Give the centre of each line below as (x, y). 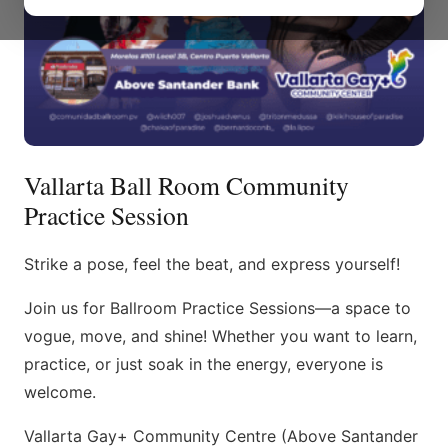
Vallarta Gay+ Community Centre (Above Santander (221, 436)
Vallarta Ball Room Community (186, 185)
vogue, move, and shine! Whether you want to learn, (220, 336)
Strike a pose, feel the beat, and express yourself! (212, 264)
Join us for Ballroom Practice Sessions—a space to (217, 308)
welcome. (60, 392)
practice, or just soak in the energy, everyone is (203, 364)
